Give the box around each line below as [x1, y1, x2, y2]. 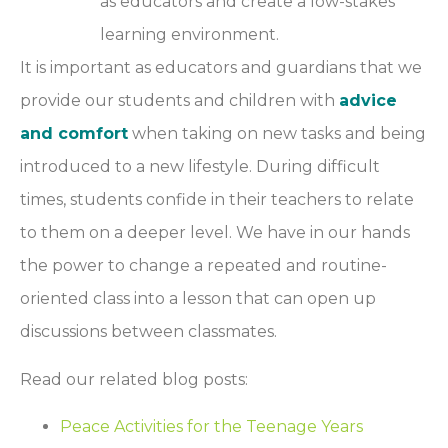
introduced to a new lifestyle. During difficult [20, 157, 380, 177]
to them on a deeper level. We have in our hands [20, 223, 410, 243]
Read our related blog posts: [20, 369, 248, 389]
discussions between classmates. [20, 322, 281, 342]
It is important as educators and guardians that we [20, 58, 422, 78]
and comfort [20, 124, 128, 144]
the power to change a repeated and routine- [20, 256, 387, 276]
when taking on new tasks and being [128, 124, 426, 144]
